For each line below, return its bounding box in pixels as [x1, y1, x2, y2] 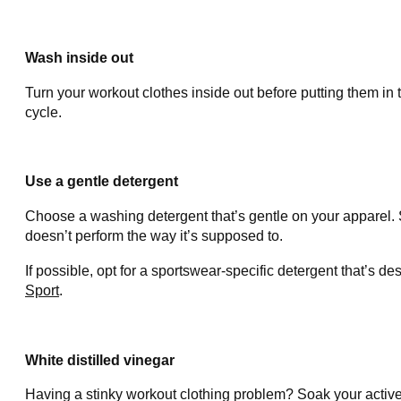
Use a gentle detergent [25, 174, 178, 190]
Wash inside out [25, 50, 133, 66]
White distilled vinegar [25, 352, 175, 368]
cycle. [25, 104, 62, 120]
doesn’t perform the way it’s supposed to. [25, 228, 283, 244]
